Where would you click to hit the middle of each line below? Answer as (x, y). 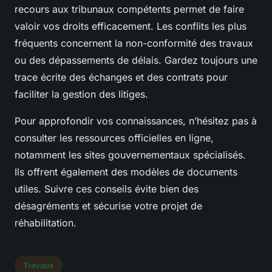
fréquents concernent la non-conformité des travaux (134, 43)
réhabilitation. (46, 223)
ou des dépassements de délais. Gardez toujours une (136, 60)
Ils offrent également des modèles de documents (126, 172)
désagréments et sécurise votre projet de (108, 206)
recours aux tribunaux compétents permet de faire (129, 9)
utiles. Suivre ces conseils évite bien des (107, 189)
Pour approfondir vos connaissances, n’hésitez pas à (136, 121)
